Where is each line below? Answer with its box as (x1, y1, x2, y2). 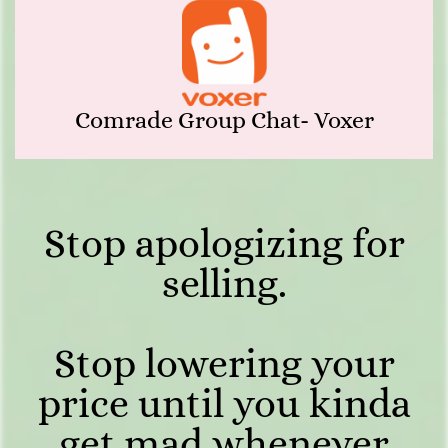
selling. (161, 261, 287, 307)
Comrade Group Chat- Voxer (74, 106, 374, 135)
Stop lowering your (53, 341, 395, 387)
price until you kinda (37, 381, 411, 427)
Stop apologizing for (43, 221, 405, 267)
